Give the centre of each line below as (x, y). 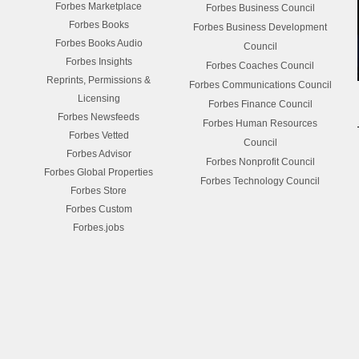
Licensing (99, 99)
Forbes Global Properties (99, 173)
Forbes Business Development (260, 28)
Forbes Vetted (99, 136)
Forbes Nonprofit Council (260, 162)
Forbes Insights (99, 62)
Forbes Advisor (99, 154)
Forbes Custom (99, 210)
